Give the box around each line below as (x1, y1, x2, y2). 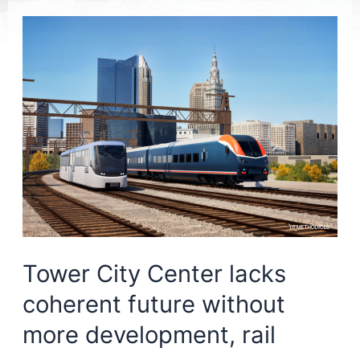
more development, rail (22, 321, 276, 350)
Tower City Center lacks (22, 260, 286, 288)
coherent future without (22, 290, 285, 319)
